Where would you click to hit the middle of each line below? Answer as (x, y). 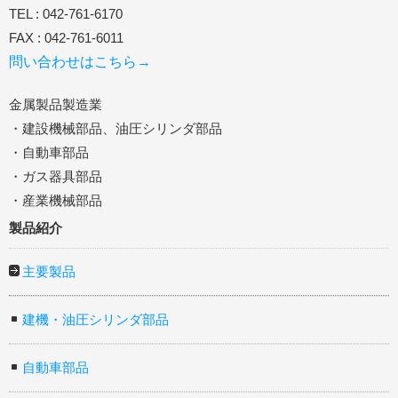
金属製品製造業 (56, 104)
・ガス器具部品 (56, 176)
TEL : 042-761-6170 (66, 13)
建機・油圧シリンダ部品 (96, 319)
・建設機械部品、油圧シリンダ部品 (115, 128)
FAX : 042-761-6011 (66, 37)
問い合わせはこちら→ (80, 61)
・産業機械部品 (56, 200)
